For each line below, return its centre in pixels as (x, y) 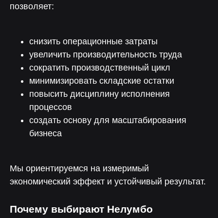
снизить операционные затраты (93, 41)
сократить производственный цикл (100, 68)
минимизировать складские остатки (102, 81)
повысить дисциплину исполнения (100, 94)
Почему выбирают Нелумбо (81, 209)
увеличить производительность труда (106, 54)
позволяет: (32, 6)
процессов (51, 107)
